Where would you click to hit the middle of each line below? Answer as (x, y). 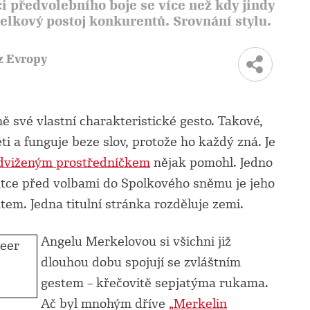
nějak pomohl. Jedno (211, 163)
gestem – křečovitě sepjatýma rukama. (155, 283)
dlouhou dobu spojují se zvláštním (141, 262)
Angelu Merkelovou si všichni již (136, 241)
